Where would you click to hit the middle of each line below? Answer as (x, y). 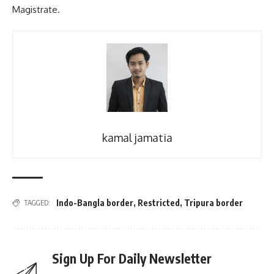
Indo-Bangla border (95, 203)
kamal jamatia (137, 138)
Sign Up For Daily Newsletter (132, 259)
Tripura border (213, 203)
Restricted (159, 203)
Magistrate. (36, 9)
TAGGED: (37, 203)
